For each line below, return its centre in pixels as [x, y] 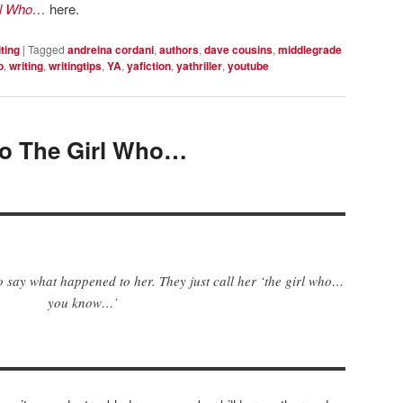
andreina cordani [111, 50]
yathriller [199, 66]
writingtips [75, 66]
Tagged [46, 49]
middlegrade [310, 50]
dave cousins [238, 50]
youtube [248, 66]
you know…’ [83, 303]
